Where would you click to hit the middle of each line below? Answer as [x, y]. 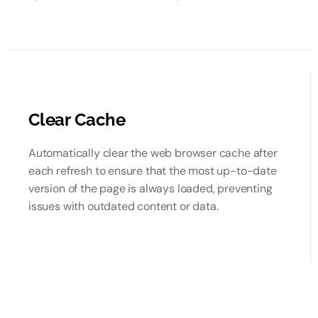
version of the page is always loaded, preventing [150, 188]
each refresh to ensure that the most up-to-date [153, 171]
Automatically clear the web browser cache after [153, 153]
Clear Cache [77, 120]
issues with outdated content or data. [124, 206]
